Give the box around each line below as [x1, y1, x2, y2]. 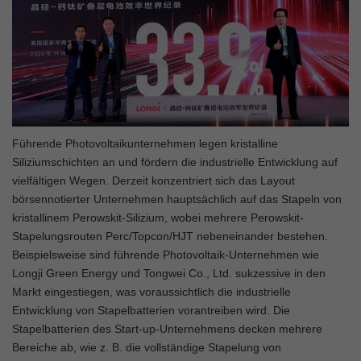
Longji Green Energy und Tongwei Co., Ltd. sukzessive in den [12, 267, 326, 280]
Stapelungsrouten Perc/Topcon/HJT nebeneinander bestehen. [12, 230, 328, 243]
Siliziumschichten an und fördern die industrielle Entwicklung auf [12, 156, 338, 169]
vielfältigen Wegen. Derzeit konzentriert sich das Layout [12, 174, 295, 188]
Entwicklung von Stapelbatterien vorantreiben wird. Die [12, 304, 290, 317]
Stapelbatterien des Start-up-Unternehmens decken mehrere [12, 322, 322, 336]
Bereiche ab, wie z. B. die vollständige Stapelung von [12, 341, 281, 355]
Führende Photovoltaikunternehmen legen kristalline [12, 137, 278, 151]
